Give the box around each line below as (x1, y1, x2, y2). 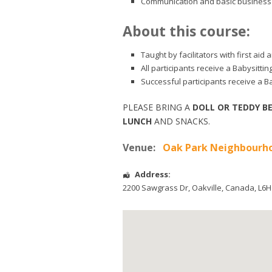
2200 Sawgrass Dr (123, 182, 188, 194)
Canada (225, 182, 254, 194)
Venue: (123, 141, 155, 155)
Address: (134, 169, 171, 180)
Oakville (192, 182, 222, 194)
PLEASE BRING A (123, 101, 192, 114)
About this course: (123, 21, 250, 41)
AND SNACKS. (154, 115, 210, 127)
